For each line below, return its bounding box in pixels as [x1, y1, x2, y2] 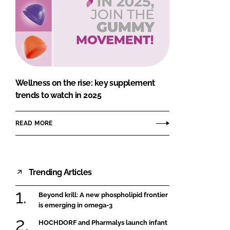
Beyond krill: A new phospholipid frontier [39, 191, 168, 199]
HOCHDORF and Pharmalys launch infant [39, 218, 167, 226]
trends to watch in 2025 [15, 90, 102, 101]
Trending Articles [29, 167, 92, 177]
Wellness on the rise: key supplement [15, 78, 155, 88]
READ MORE [15, 119, 53, 127]
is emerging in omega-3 [39, 201, 112, 209]
